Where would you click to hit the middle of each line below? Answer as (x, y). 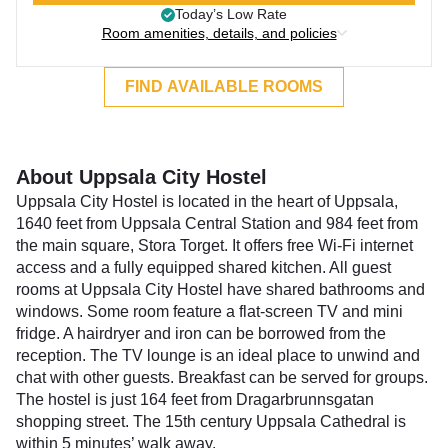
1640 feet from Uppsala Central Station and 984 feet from (217, 223)
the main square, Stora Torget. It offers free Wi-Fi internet (214, 245)
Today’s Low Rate (231, 14)
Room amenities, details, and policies (219, 33)
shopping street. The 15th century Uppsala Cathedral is (211, 421)
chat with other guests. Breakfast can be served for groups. (222, 377)
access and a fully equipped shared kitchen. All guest (203, 267)
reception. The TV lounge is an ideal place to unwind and (218, 355)
